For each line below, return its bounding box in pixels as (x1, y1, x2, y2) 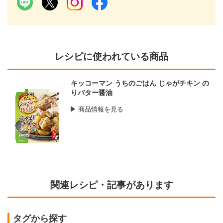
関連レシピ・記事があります (50, 179, 173, 190)
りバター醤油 (71, 89, 112, 97)
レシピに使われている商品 (55, 51, 168, 62)
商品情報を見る (78, 106, 123, 113)
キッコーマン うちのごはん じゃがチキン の (71, 79, 209, 88)
